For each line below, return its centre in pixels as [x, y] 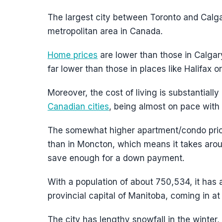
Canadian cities [78, 107]
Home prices [73, 55]
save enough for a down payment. [116, 158]
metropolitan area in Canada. [105, 31]
